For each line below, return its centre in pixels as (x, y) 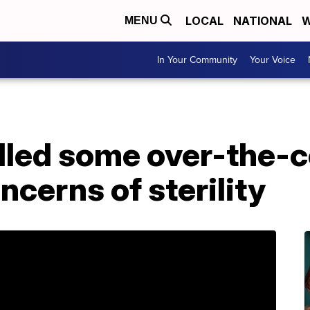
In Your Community (197, 60)
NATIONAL (263, 21)
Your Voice (273, 60)
